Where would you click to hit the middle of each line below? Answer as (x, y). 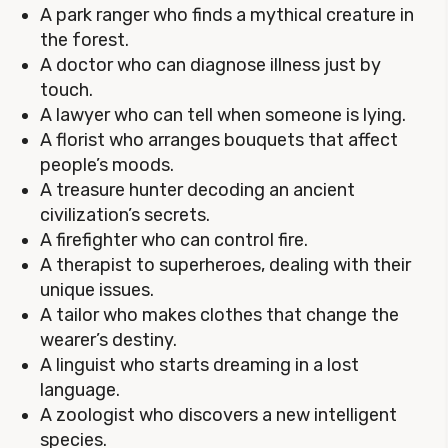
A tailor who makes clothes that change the (219, 315)
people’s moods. (107, 165)
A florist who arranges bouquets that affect (219, 140)
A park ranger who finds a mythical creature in (227, 15)
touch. (66, 90)
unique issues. (97, 290)
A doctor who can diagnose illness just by (210, 65)
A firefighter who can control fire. (174, 240)
